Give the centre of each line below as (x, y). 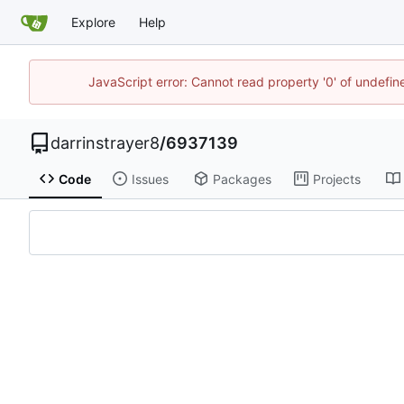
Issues (150, 179)
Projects (336, 179)
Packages (242, 179)
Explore (93, 22)
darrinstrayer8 (105, 143)
